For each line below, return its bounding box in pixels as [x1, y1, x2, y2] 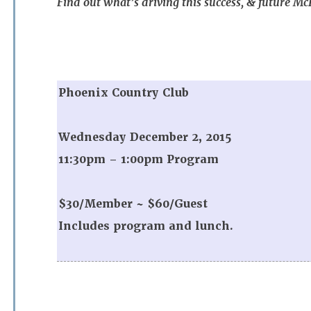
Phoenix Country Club [58, 85, 189, 100]
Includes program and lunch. [58, 219, 233, 233]
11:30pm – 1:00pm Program [58, 152, 219, 167]
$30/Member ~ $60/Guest [58, 196, 208, 211]
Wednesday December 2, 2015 [58, 130, 232, 144]
